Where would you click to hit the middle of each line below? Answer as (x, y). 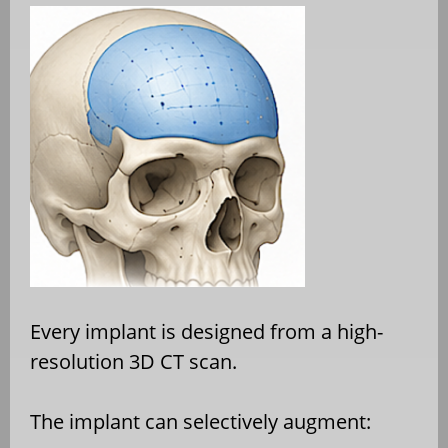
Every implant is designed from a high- (206, 332)
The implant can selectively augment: (200, 422)
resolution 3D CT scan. (133, 362)
